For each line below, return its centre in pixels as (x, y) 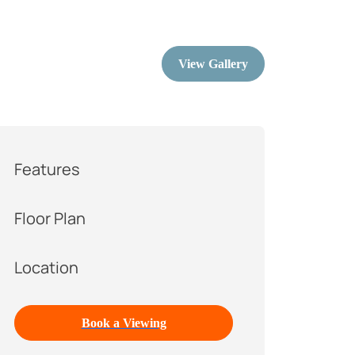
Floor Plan (50, 218)
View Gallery (213, 64)
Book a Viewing (124, 323)
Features (47, 169)
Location (46, 267)
